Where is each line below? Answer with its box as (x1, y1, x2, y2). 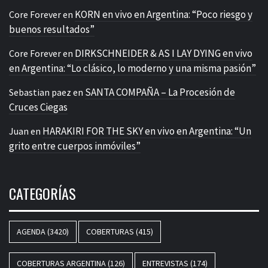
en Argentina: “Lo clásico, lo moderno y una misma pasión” (9, 61, 256, 75)
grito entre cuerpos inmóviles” (9, 139, 141, 153)
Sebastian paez (9, 86, 71, 98)
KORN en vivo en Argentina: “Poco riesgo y (75, 7, 252, 21)
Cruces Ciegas (9, 100, 68, 114)
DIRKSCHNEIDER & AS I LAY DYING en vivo (75, 46, 252, 60)
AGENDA (17, 226, 45, 237)
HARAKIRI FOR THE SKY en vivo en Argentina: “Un (42, 124, 251, 138)
